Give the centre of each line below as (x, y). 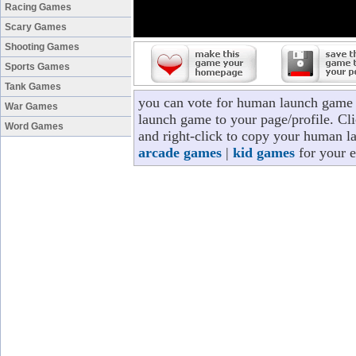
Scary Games (36, 27)
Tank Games (33, 87)
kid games (264, 153)
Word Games (34, 126)
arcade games (180, 153)
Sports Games (37, 67)
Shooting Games (42, 47)
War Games (31, 106)
